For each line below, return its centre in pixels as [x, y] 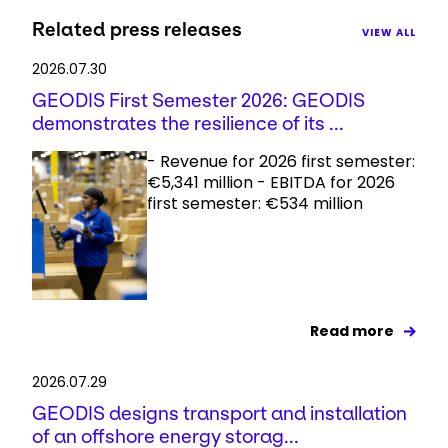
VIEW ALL [389, 32]
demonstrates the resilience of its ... [188, 123]
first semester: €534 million [255, 203]
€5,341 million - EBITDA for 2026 [271, 182]
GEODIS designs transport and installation [219, 413]
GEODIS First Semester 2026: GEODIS [198, 100]
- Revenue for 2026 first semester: [281, 161]
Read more [352, 330]
